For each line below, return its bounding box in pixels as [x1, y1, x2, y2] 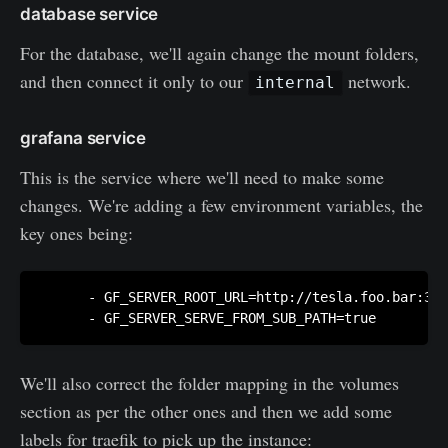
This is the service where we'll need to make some [20, 164, 384, 189]
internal [255, 73, 336, 93]
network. [342, 68, 411, 93]
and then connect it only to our [20, 68, 248, 93]
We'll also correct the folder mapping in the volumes [20, 370, 399, 395]
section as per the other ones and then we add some [20, 398, 392, 423]
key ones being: [20, 220, 133, 245]
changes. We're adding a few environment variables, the [20, 192, 423, 217]
